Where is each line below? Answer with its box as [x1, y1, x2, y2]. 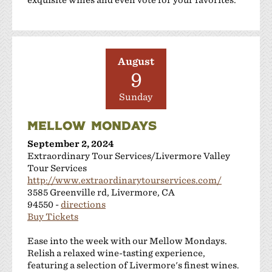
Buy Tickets [27, 211, 78, 222]
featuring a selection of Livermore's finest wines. [27, 259, 239, 270]
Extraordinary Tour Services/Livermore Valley [27, 150, 230, 161]
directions [61, 199, 106, 209]
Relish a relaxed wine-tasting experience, [27, 247, 205, 258]
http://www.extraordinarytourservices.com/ [27, 174, 222, 185]
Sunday [119, 91, 153, 103]
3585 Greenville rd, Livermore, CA [27, 186, 175, 197]
